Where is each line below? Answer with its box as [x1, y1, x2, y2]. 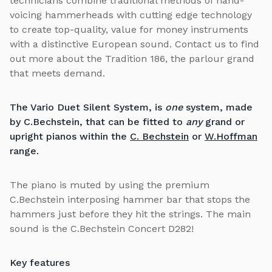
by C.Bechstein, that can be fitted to [10, 115, 183, 127]
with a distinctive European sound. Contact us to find [10, 38, 259, 50]
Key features [10, 256, 70, 268]
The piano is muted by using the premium [10, 178, 209, 191]
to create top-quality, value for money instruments [10, 23, 248, 35]
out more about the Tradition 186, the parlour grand [10, 52, 254, 64]
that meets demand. [10, 67, 105, 79]
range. [10, 144, 39, 157]
